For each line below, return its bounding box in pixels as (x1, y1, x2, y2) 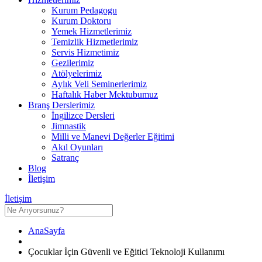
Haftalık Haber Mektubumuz (51, 89, 158, 99)
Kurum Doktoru (51, 15, 111, 26)
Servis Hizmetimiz (51, 47, 119, 57)
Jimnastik (51, 120, 86, 131)
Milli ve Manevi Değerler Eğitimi (51, 131, 174, 142)
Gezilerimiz (51, 57, 94, 68)
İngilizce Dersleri (51, 110, 115, 120)
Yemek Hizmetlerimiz (51, 26, 132, 36)
